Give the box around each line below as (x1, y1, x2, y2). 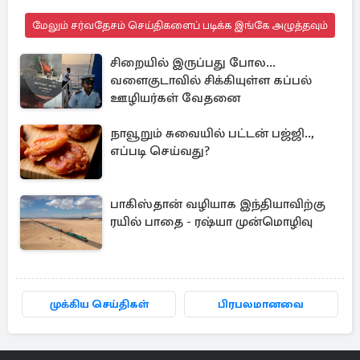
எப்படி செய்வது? (110, 142, 210, 159)
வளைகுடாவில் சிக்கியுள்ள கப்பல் (110, 72, 312, 88)
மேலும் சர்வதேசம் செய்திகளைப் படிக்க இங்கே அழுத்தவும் (32, 18, 328, 32)
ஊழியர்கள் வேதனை (110, 89, 240, 106)
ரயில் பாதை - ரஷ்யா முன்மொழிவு (110, 213, 313, 230)
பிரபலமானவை (218, 297, 305, 311)
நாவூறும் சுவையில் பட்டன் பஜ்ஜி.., (110, 125, 314, 141)
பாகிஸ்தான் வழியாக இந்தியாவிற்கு (110, 195, 325, 212)
